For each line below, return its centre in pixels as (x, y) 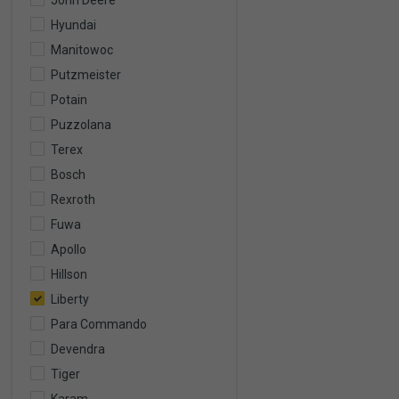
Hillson (69, 274)
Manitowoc (82, 50)
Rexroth (73, 199)
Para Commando (99, 324)
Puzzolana (81, 125)
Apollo (69, 249)
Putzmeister (86, 75)
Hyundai (73, 25)
